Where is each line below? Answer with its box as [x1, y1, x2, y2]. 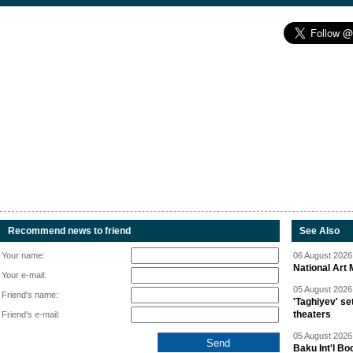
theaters [293, 309, 331, 321]
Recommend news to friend [8, 225, 131, 237]
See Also [299, 225, 340, 237]
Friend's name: [2, 290, 58, 300]
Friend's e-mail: [2, 310, 60, 320]
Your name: [2, 251, 45, 261]
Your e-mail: [2, 270, 46, 281]
